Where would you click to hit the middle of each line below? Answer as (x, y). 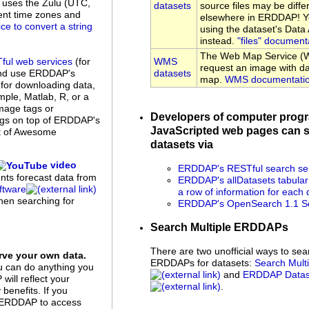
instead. (219, 41)
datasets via (182, 145)
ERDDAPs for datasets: (202, 263)
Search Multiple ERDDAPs (219, 227)
